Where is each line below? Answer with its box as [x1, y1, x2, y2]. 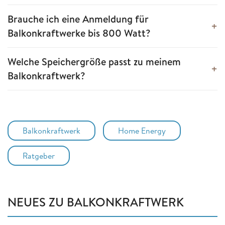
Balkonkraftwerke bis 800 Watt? [8, 26, 151, 40]
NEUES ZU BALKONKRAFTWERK [8, 193, 184, 211]
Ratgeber [23, 150, 55, 162]
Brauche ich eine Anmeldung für [8, 12, 149, 26]
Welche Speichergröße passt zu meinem [8, 55, 181, 69]
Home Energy [118, 125, 166, 137]
